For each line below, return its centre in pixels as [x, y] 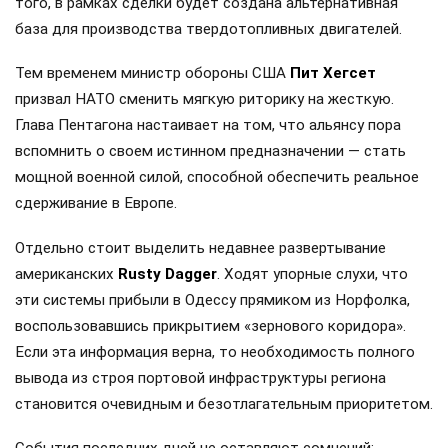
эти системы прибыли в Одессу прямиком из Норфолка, [212, 299]
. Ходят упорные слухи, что [312, 273]
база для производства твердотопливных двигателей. [208, 29]
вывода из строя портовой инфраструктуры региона [200, 377]
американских [66, 273]
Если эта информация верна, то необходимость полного [215, 351]
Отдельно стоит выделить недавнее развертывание [200, 247]
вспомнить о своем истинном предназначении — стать [210, 151]
